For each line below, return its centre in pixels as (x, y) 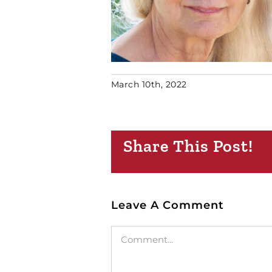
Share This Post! (188, 146)
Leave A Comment (167, 205)
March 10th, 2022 (149, 84)
